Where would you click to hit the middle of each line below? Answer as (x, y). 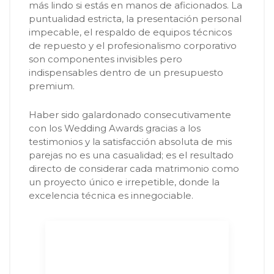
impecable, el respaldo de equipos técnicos (130, 32)
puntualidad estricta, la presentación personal (135, 18)
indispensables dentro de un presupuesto (126, 72)
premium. (52, 86)
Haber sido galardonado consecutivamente (130, 114)
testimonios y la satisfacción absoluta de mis (130, 141)
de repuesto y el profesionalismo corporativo (133, 45)
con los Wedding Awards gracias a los (115, 128)
